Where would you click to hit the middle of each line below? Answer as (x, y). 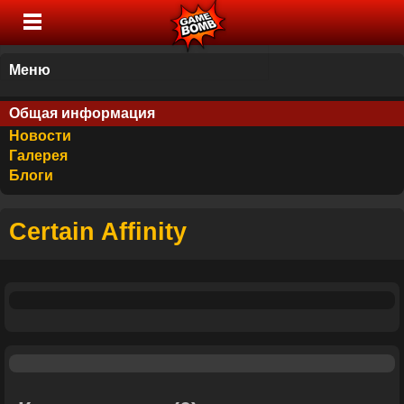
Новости (40, 136)
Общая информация (82, 113)
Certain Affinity (98, 231)
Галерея (38, 156)
